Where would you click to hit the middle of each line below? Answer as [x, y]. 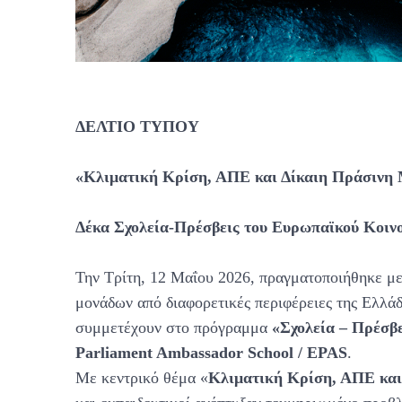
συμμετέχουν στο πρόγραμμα [174, 327]
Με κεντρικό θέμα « [142, 377]
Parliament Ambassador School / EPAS [211, 352]
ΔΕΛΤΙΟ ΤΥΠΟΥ [137, 126]
